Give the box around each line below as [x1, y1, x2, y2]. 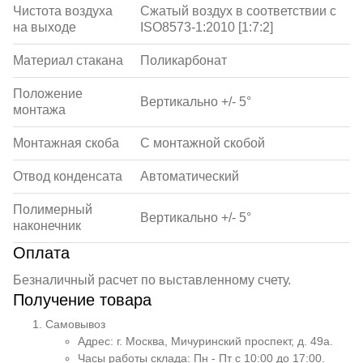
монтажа [13, 103, 66, 117]
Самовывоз [45, 318, 105, 331]
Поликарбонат [140, 53, 227, 67]
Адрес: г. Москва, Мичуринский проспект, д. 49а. [78, 335, 333, 348]
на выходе [13, 20, 76, 34]
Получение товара [13, 291, 152, 309]
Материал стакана [13, 53, 123, 67]
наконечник [13, 219, 81, 233]
